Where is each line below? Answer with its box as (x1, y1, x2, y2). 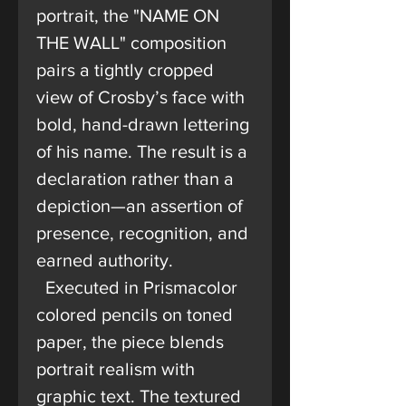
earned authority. (36, 250, 173, 270)
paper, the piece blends (36, 332, 224, 352)
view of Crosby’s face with (36, 87, 245, 107)
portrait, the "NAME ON (36, 5, 219, 25)
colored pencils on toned (36, 304, 233, 324)
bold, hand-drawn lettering (36, 114, 249, 134)
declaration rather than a (36, 169, 234, 188)
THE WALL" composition (36, 33, 227, 53)
